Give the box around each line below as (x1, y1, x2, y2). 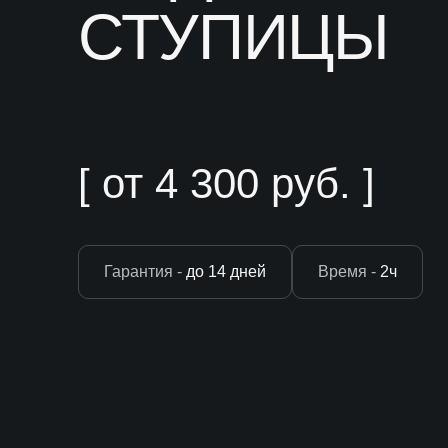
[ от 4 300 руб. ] (78, 160, 375, 207)
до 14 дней (182, 263, 266, 280)
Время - (318, 263, 376, 280)
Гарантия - (104, 263, 182, 280)
